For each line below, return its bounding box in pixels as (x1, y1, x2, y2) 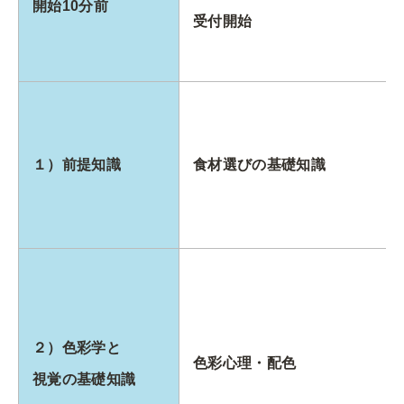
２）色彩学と (32, 339, 121, 355)
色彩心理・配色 (193, 354, 297, 371)
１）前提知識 (32, 156, 121, 172)
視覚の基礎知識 (32, 371, 136, 387)
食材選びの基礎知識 (193, 156, 326, 172)
